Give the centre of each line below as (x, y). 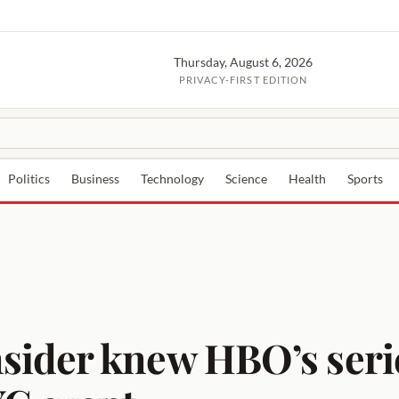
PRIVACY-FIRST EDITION (244, 79)
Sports (365, 179)
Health (307, 179)
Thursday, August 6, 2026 (244, 62)
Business (95, 179)
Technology (172, 179)
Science (246, 179)
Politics (29, 179)
